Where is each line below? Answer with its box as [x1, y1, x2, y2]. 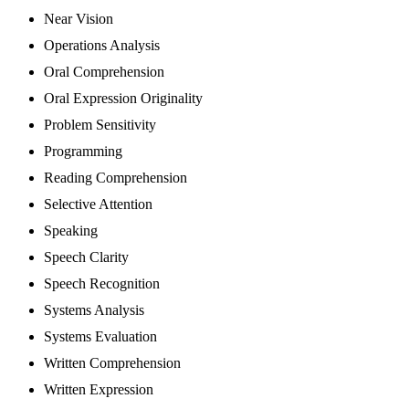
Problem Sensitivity [44, 117, 156, 133]
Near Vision [44, 11, 113, 27]
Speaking [44, 223, 98, 239]
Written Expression [44, 382, 153, 398]
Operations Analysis [44, 37, 160, 54]
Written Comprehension [44, 355, 181, 372]
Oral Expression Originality [44, 90, 203, 107]
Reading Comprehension [44, 170, 187, 186]
